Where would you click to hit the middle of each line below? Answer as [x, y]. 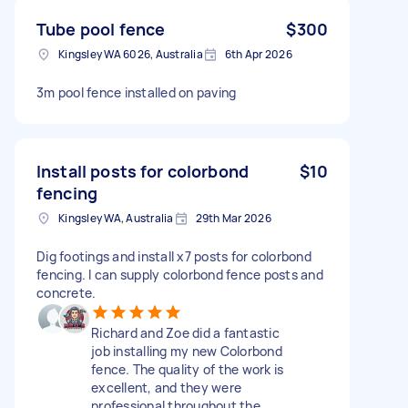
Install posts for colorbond [143, 171]
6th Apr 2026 [258, 54]
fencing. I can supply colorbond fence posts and [180, 274]
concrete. [66, 292]
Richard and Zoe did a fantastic [185, 332]
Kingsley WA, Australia [116, 218]
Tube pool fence [101, 29]
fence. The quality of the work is [188, 369]
